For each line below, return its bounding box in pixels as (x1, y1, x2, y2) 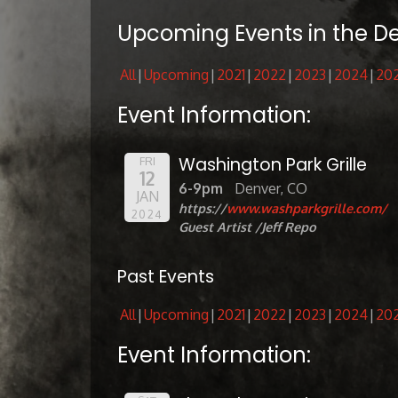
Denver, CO (234, 179, 307, 198)
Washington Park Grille (178, 153, 367, 178)
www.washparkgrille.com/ (226, 200, 387, 217)
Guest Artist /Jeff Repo (178, 219, 320, 235)
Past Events (117, 265, 214, 290)
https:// (178, 200, 227, 217)
